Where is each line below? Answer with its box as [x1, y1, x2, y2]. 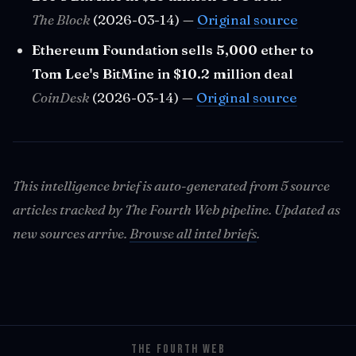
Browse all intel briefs [130, 225, 257, 242]
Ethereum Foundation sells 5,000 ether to [32, 41, 313, 58]
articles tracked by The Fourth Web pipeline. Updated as [13, 201, 340, 218]
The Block [32, 11, 90, 28]
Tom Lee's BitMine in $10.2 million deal [32, 65, 293, 82]
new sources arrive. [13, 225, 130, 242]
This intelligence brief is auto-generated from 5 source [13, 177, 330, 194]
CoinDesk [32, 89, 89, 106]
